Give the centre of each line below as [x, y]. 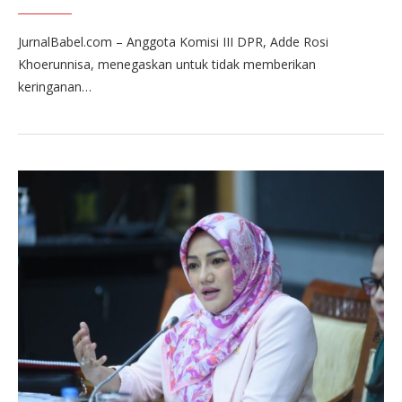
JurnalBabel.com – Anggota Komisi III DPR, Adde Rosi [173, 41]
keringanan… [55, 86]
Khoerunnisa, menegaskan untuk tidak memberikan [167, 64]
